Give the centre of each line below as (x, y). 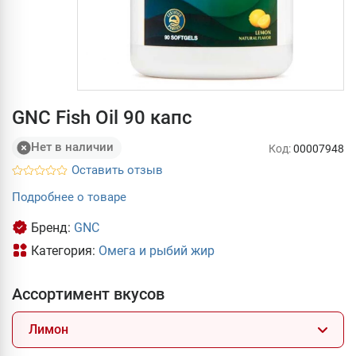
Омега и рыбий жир (157, 250)
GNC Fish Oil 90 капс (102, 117)
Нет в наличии (72, 147)
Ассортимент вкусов (88, 294)
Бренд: (52, 227)
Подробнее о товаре (69, 197)
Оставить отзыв (117, 170)
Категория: (65, 250)
